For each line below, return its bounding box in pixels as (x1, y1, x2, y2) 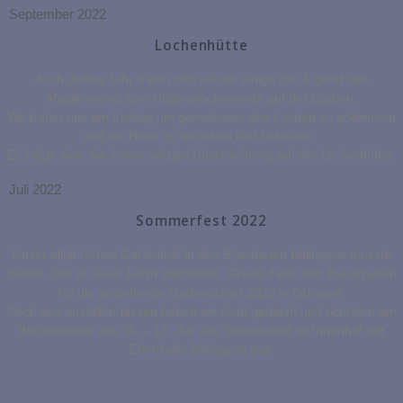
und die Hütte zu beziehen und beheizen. (83, 129, 320, 144)
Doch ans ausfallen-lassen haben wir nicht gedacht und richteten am (6, 304, 397, 319)
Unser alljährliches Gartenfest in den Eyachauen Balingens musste (12, 247, 391, 263)
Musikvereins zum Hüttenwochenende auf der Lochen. (46, 91, 357, 106)
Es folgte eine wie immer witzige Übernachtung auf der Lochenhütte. (7, 148, 396, 163)
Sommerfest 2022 (135, 211, 268, 231)
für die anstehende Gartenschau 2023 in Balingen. (58, 285, 345, 300)
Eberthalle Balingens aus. (129, 342, 274, 357)
